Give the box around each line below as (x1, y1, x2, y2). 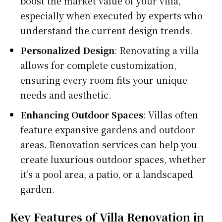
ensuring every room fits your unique (20, 73, 187, 86)
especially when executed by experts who (20, 8, 203, 22)
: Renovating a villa (114, 43, 199, 56)
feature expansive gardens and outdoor (20, 122, 195, 136)
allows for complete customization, (20, 58, 176, 71)
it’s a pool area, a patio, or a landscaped (20, 167, 193, 180)
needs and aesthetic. (20, 88, 111, 101)
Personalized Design (20, 43, 114, 56)
